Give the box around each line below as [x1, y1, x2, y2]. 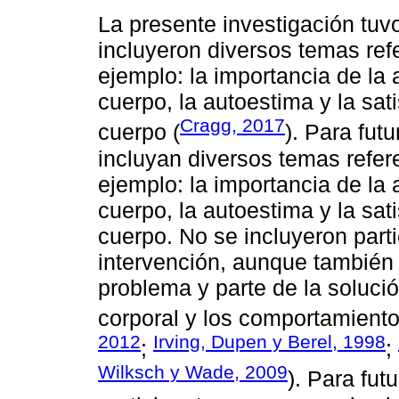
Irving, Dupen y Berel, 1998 [153, 330, 386, 352]
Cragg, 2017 [180, 115, 285, 136]
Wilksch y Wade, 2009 [98, 362, 288, 383]
